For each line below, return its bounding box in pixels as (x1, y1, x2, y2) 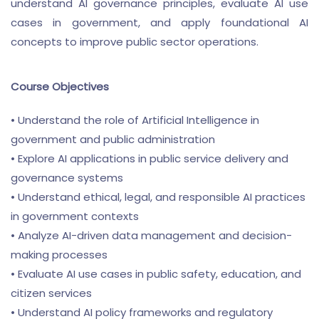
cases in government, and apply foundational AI (11, 15, 308, 30)
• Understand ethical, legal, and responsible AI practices (11, 189, 305, 204)
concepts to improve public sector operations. (11, 34, 258, 49)
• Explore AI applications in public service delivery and (11, 151, 288, 166)
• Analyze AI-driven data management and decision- (11, 228, 292, 243)
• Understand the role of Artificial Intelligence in (11, 113, 259, 127)
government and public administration (11, 132, 215, 147)
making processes (11, 247, 108, 262)
